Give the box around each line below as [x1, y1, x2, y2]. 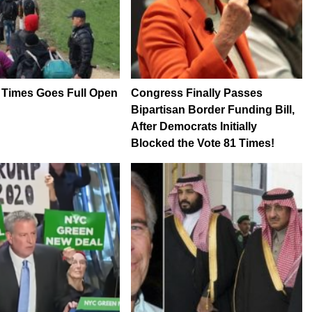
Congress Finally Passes [130, 87, 263, 100]
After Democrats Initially [130, 120, 257, 133]
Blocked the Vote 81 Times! [130, 137, 274, 150]
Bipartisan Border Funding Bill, [130, 104, 295, 116]
